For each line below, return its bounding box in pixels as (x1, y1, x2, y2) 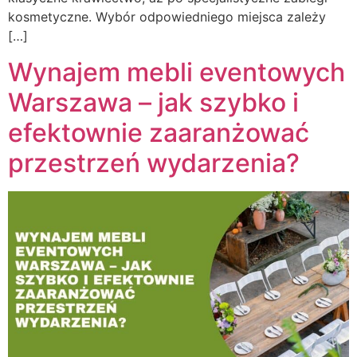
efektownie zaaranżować (8, 116, 309, 148)
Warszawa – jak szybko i (8, 86, 299, 118)
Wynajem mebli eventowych (8, 56, 345, 88)
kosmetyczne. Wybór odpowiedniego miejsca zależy (8, 9, 326, 25)
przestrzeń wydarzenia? (8, 147, 300, 178)
